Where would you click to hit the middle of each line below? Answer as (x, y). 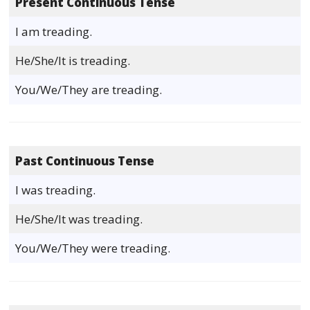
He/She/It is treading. (73, 60)
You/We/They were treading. (93, 248)
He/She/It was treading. (79, 219)
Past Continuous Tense (85, 161)
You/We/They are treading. (89, 89)
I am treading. (54, 31)
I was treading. (56, 190)
